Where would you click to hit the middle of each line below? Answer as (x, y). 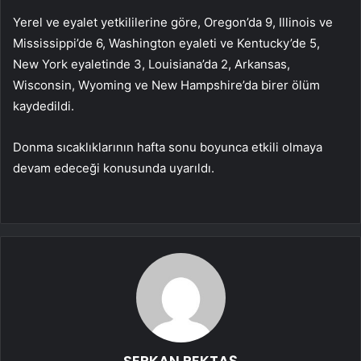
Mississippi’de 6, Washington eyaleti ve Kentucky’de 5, (166, 44)
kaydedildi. (44, 106)
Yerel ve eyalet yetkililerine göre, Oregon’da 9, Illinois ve (173, 23)
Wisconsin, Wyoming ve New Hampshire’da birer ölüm (166, 85)
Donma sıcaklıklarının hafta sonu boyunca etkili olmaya (168, 147)
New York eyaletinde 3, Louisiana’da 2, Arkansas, (151, 64)
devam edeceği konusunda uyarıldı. (114, 168)
